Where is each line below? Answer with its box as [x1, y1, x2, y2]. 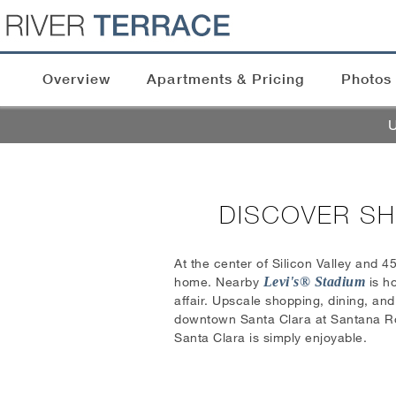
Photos [340, 70, 392, 88]
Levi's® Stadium [263, 274, 365, 289]
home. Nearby [174, 274, 263, 289]
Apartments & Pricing [147, 70, 305, 88]
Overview [42, 70, 110, 88]
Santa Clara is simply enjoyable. [174, 330, 367, 345]
